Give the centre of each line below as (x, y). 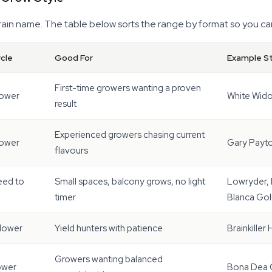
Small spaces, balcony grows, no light (130, 182)
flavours (71, 151)
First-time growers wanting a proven (128, 88)
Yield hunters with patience (109, 228)
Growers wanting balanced (109, 259)
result (66, 104)
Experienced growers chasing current (130, 135)
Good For (74, 58)
